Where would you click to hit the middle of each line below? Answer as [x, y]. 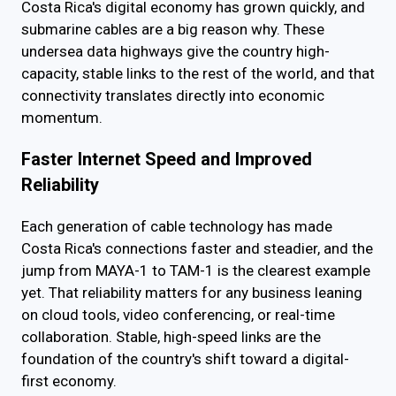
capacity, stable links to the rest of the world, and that [198, 74]
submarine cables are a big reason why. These [173, 30]
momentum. [62, 118]
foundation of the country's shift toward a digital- [185, 358]
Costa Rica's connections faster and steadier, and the [197, 248]
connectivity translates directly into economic [173, 96]
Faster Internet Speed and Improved [167, 159]
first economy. [69, 381]
